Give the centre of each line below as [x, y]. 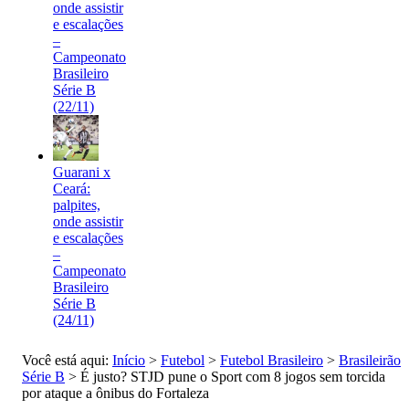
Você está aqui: [67, 360]
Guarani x [82, 172]
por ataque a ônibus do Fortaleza [115, 393]
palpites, [77, 204]
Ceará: [72, 188]
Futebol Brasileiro [272, 360]
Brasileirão [370, 360]
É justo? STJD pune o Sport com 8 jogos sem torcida [233, 376]
